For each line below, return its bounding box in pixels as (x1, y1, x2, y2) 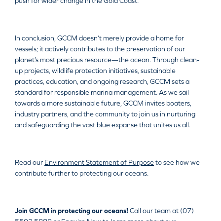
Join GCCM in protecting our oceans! (15, 207, 128, 215)
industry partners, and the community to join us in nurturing (15, 110, 195, 118)
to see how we (154, 158, 200, 167)
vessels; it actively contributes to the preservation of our (15, 45, 185, 53)
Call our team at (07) (128, 207, 194, 215)
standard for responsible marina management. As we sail (15, 88, 189, 97)
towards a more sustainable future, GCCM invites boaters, (15, 99, 191, 108)
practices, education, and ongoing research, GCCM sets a (15, 77, 189, 86)
